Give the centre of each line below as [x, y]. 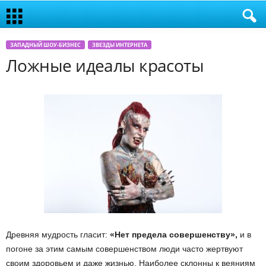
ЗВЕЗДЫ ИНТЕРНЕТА [120, 45]
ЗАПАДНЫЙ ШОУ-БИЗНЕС [45, 45]
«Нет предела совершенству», [172, 235]
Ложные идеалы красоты [105, 65]
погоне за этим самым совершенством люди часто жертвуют [124, 249]
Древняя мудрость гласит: [57, 235]
